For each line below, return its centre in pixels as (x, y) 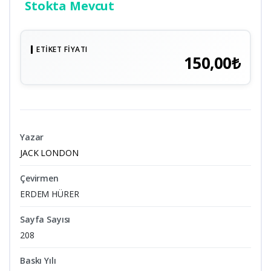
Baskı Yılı (38, 260)
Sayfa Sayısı (45, 219)
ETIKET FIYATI (62, 49)
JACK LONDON (49, 152)
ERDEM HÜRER (50, 194)
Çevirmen (39, 178)
